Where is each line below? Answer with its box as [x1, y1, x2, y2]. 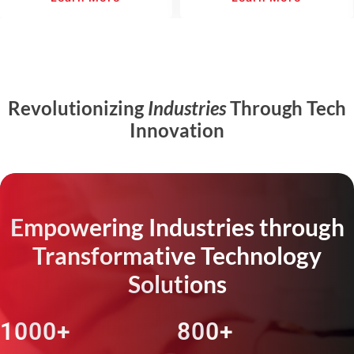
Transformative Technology [32, 241, 322, 270]
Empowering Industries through [9, 213, 345, 242]
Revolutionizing [8, 96, 148, 120]
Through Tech [226, 96, 346, 120]
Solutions [127, 269, 227, 299]
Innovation [130, 119, 224, 142]
